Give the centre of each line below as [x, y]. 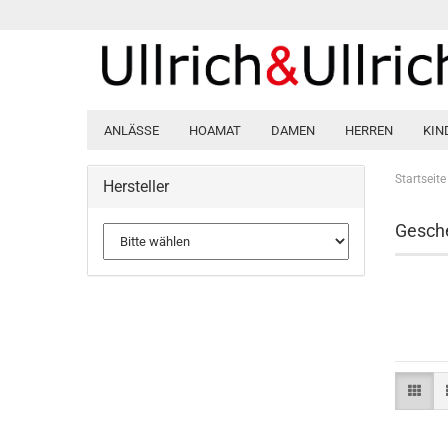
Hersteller [136, 186]
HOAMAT [215, 130]
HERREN [369, 130]
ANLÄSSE [131, 130]
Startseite [420, 179]
